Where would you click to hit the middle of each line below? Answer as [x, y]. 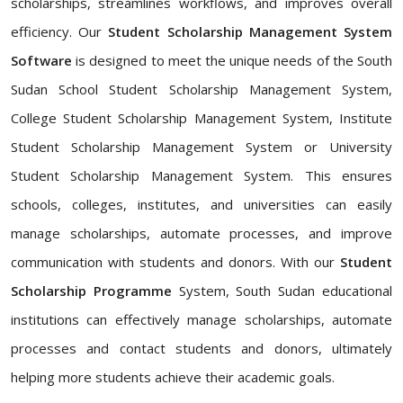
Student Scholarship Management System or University [201, 147]
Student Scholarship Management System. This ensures [201, 175]
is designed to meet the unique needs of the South [232, 60]
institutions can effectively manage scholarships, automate [201, 319]
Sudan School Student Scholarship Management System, [201, 89]
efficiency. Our [60, 31]
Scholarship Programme [91, 291]
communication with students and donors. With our [175, 262]
